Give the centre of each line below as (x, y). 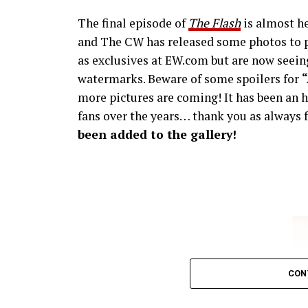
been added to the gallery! (157, 134)
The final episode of (133, 23)
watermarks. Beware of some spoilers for (190, 79)
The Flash (214, 23)
